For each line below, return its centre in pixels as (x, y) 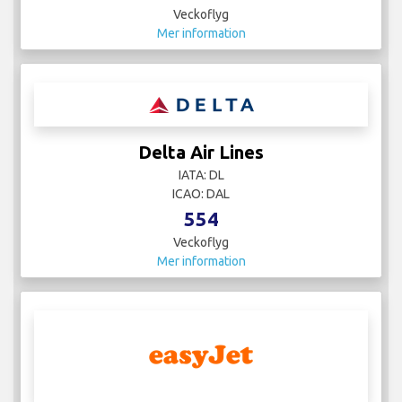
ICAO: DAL (201, 193)
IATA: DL (201, 175)
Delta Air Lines (201, 152)
